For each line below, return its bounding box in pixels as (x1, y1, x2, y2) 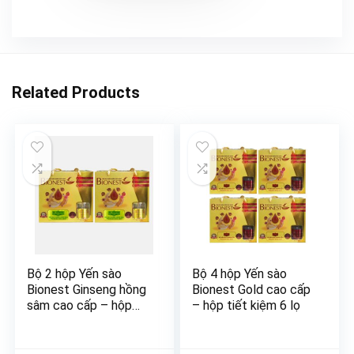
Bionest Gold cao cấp (192, 282, 311, 298)
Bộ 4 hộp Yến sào (192, 266, 288, 282)
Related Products (12, 83, 140, 103)
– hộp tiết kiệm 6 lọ (192, 298, 301, 314)
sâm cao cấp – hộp (27, 298, 133, 314)
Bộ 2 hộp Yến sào (27, 266, 122, 282)
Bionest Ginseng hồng (27, 282, 147, 298)
